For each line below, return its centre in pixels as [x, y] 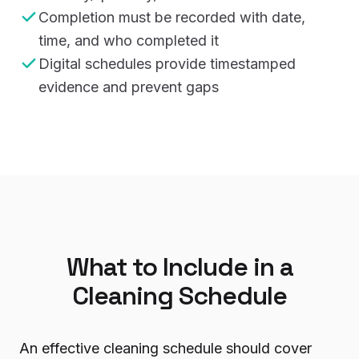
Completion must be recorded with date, [172, 17]
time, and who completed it [129, 40]
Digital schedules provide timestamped [167, 63]
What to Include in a [179, 266]
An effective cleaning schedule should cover [165, 348]
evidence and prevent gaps [129, 87]
